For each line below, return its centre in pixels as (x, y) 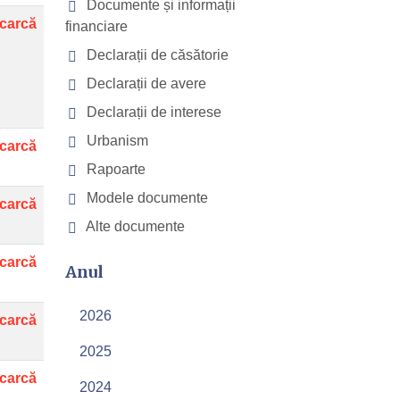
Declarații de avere (145, 83)
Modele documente (146, 198)
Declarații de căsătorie (156, 55)
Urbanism (116, 141)
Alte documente (134, 226)
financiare (96, 26)
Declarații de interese (152, 112)
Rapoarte (114, 169)
